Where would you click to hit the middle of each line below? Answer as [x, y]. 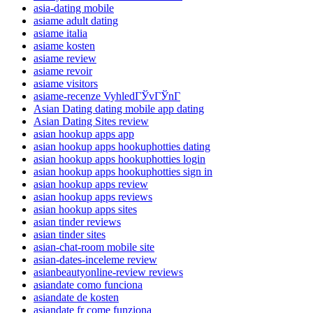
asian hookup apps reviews [93, 196]
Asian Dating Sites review [91, 121]
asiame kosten [64, 45]
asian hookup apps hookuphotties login [119, 159]
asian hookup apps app [84, 133]
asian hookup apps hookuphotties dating [122, 146]
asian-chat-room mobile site [94, 247]
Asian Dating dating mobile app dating [119, 108]
